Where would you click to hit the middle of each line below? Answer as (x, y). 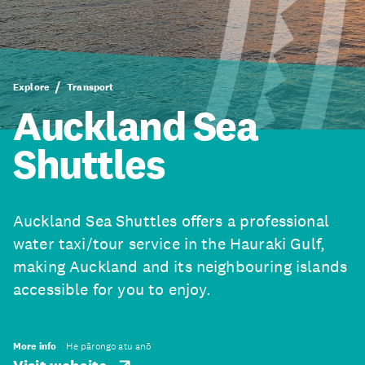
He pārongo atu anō (108, 346)
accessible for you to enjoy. (112, 289)
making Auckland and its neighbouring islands (180, 266)
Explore (31, 87)
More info (35, 346)
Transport (90, 87)
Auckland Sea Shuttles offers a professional (171, 221)
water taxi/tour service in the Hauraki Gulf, (169, 244)
